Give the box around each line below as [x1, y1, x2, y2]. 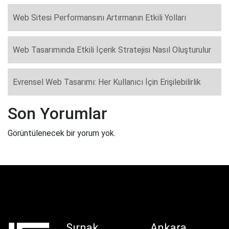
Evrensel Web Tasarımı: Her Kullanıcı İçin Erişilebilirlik [13, 77, 201, 87]
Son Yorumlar [8, 103, 107, 123]
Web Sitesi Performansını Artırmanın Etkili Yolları [13, 12, 186, 22]
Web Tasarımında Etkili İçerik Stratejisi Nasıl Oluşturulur [13, 44, 211, 55]
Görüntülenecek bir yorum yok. [8, 128, 116, 138]
